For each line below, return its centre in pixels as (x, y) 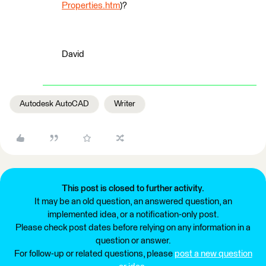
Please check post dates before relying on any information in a (133, 228)
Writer (125, 104)
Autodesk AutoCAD (54, 104)
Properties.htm (91, 6)
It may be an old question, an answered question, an (133, 202)
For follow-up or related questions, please (94, 254)
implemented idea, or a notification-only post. (133, 215)
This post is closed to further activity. (133, 189)
